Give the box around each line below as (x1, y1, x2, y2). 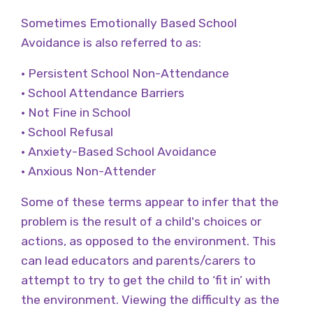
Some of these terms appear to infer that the (21, 194, 279, 209)
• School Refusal (21, 124, 113, 139)
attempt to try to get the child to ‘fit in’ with (21, 272, 270, 287)
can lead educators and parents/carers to (21, 253, 256, 268)
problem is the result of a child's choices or (21, 214, 261, 228)
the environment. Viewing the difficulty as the (21, 292, 279, 307)
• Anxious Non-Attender (21, 163, 156, 178)
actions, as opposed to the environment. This (21, 233, 276, 248)
